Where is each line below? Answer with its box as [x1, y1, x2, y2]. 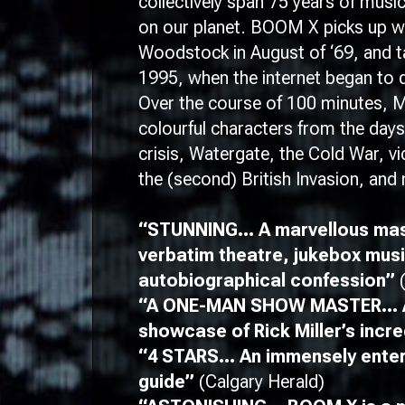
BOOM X [250, 16, 324, 38]
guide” [138, 371, 199, 392]
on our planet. [138, 16, 250, 38]
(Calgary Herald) [199, 371, 325, 392]
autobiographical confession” [138, 269, 400, 291]
